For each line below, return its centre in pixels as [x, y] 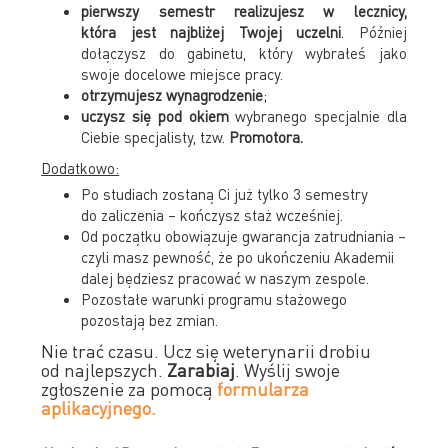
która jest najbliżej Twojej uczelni [211, 31]
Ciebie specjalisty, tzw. [155, 136]
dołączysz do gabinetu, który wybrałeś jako [244, 52]
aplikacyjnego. [99, 407]
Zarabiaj [201, 369]
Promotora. [266, 136]
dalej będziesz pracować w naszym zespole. [225, 277]
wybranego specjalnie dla [317, 115]
